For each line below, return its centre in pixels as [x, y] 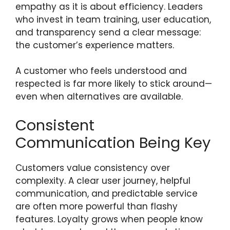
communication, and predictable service [107, 193]
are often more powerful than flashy [97, 206]
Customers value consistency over [93, 168]
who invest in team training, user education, [113, 19]
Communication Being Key [113, 142]
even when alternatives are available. [99, 97]
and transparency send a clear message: [108, 32]
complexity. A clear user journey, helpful [103, 180]
